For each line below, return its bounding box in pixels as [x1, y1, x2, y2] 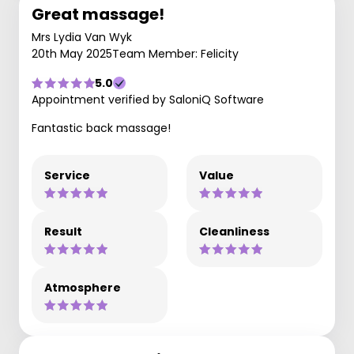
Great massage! [32, 3, 164, 25]
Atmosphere [44, 280, 121, 296]
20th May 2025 [32, 46, 112, 62]
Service [44, 168, 90, 183]
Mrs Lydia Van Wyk [32, 29, 132, 45]
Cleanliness [199, 224, 269, 239]
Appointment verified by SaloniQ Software [32, 92, 264, 107]
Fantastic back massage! [32, 120, 171, 136]
